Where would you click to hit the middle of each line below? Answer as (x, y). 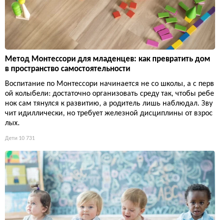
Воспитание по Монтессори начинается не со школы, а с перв (110, 84)
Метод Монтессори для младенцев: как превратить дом (108, 59)
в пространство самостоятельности (68, 69)
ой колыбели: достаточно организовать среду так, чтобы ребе (110, 94)
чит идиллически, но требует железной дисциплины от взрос (109, 113)
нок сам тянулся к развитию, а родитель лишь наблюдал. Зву (109, 103)
